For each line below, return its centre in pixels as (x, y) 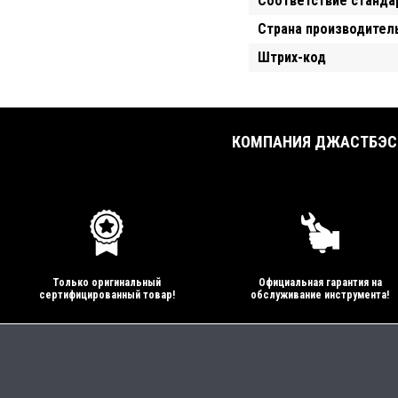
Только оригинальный (107, 283)
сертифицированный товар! (107, 295)
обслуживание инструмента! (320, 295)
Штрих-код (292, 57)
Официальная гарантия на (320, 283)
